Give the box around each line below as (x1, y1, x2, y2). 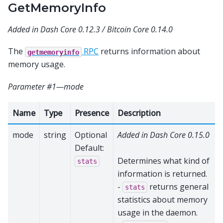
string (44, 129, 66, 140)
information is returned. (117, 168, 207, 179)
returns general (147, 181, 209, 192)
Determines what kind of (117, 155, 210, 166)
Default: (75, 142, 104, 153)
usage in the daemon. (117, 207, 198, 218)
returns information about (99, 46, 200, 57)
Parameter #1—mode (8, 81, 84, 92)
